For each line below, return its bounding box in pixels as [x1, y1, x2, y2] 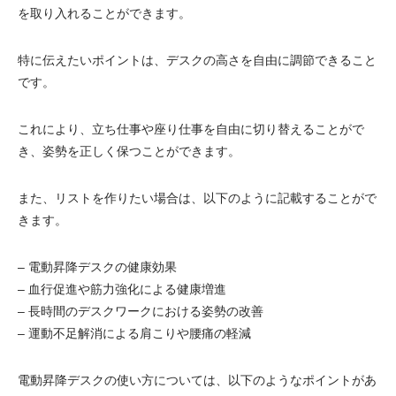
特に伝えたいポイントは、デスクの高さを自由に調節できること [18, 53, 377, 67]
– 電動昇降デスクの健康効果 [18, 260, 177, 274]
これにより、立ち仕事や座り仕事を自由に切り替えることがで [18, 122, 364, 136]
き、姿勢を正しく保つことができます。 [18, 144, 240, 158]
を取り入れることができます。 [18, 6, 191, 20]
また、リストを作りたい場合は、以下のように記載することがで [18, 191, 377, 205]
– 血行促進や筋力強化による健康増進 [18, 282, 226, 296]
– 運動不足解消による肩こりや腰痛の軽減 [18, 326, 251, 340]
